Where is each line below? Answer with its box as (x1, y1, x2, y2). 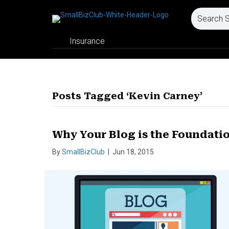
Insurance (70, 36, 105, 46)
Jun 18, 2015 (112, 148, 154, 156)
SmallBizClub (62, 148, 105, 156)
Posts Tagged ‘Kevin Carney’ (52, 90, 202, 101)
